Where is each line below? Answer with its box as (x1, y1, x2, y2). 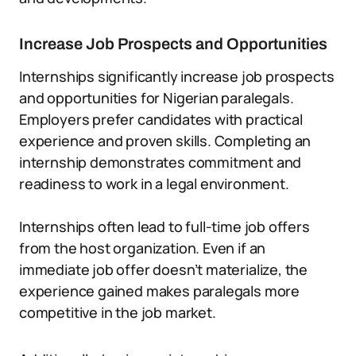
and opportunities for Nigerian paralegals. (19, 88, 294, 107)
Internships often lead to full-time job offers (19, 217, 310, 236)
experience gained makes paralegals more (19, 281, 300, 300)
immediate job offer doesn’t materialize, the (19, 260, 308, 279)
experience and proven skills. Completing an (19, 131, 311, 150)
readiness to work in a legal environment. (19, 174, 289, 193)
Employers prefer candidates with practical (19, 110, 303, 129)
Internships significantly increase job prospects (19, 67, 335, 86)
